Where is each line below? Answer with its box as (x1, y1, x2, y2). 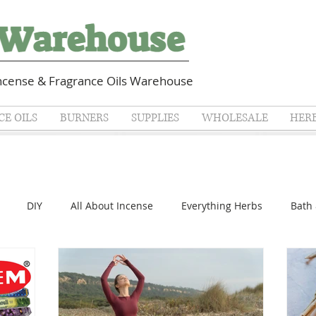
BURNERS (60, 110, 109, 126)
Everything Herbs (181, 198, 262, 212)
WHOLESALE (201, 110, 268, 126)
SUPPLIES (131, 110, 179, 126)
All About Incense (71, 198, 153, 212)
